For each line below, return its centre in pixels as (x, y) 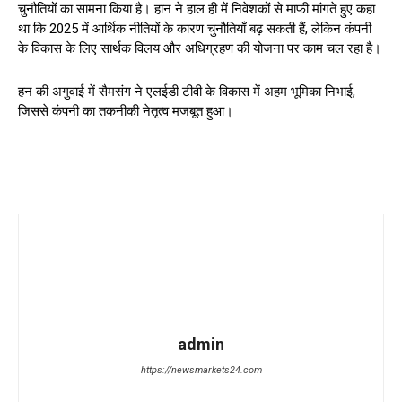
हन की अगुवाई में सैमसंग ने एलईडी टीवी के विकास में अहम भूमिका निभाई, (187, 91)
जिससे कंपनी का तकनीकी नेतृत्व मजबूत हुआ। (126, 111)
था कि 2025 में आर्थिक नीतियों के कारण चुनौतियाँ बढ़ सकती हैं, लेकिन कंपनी (195, 28)
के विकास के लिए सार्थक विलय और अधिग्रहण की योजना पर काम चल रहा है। (200, 48)
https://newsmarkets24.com (201, 370)
